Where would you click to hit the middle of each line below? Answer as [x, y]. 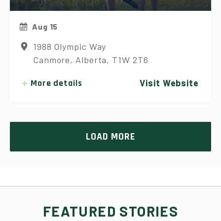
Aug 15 [45, 27]
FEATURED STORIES [110, 211]
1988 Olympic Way [70, 47]
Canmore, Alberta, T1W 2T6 [91, 60]
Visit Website [169, 83]
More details [56, 83]
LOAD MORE [110, 137]
